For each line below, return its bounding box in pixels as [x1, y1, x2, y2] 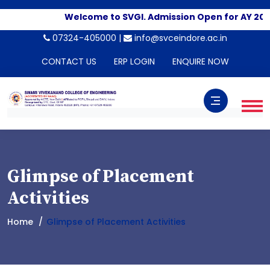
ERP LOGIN [113, 55, 155, 67]
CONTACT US [41, 55, 96, 67]
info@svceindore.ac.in [131, 31, 227, 44]
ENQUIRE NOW [172, 55, 229, 67]
